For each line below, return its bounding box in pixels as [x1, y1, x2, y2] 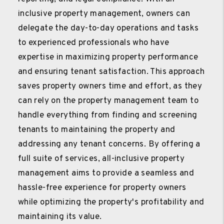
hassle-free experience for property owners [17, 182, 186, 193]
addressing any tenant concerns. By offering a [17, 138, 200, 150]
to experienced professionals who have [17, 37, 169, 48]
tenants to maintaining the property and [17, 124, 175, 135]
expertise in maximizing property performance [17, 51, 198, 63]
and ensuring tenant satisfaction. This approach [17, 66, 205, 77]
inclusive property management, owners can [17, 8, 190, 19]
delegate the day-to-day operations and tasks [17, 22, 199, 34]
